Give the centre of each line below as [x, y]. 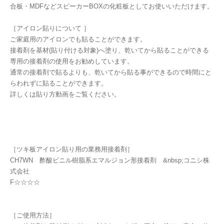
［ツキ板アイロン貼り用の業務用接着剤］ [72, 149]
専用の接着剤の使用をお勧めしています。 [72, 61]
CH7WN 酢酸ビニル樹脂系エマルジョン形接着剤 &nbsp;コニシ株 [110, 160]
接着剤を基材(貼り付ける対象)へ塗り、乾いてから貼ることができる [109, 50]
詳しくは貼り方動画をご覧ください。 [65, 94]
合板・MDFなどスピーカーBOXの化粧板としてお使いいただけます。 [112, 6]
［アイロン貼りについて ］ [50, 28]
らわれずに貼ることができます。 [59, 83]
